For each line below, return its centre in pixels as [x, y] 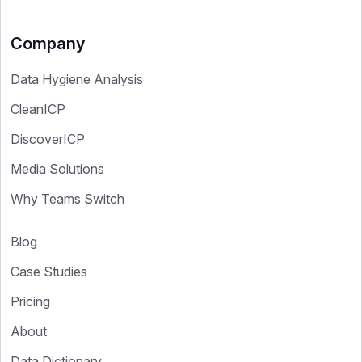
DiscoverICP [48, 139]
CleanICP [38, 109]
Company [48, 44]
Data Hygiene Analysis [77, 80]
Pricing [30, 302]
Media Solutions [57, 169]
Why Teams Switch [67, 199]
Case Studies [49, 272]
